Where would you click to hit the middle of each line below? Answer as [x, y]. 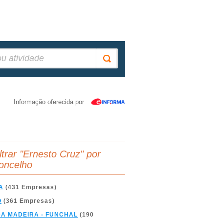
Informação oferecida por [49, 102]
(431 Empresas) [30, 187]
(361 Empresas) [28, 201]
